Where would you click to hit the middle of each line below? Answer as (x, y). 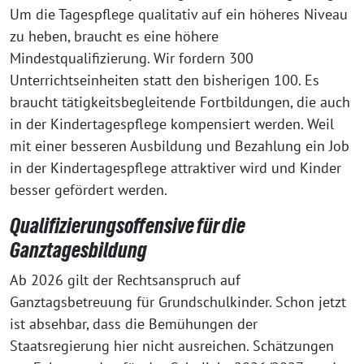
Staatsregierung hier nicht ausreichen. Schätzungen (172, 346)
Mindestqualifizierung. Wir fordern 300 (132, 58)
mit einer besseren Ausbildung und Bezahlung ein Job (180, 146)
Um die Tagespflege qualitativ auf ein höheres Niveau (179, 15)
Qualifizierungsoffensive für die (128, 226)
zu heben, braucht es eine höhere (114, 37)
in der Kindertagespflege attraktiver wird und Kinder (175, 168)
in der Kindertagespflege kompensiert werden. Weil (172, 124)
